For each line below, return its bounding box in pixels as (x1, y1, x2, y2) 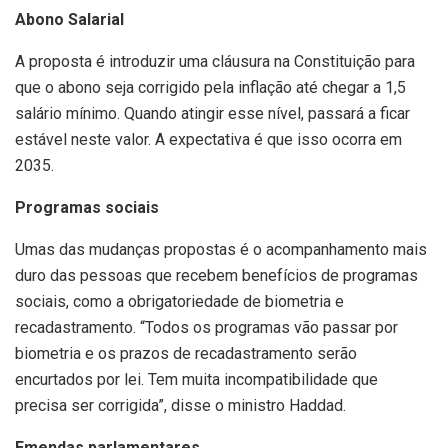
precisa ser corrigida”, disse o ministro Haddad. (15, 396, 346, 415)
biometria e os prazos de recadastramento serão (15, 344, 357, 363)
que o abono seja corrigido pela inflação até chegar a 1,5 (15, 78, 406, 97)
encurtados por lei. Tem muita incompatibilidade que (15, 370, 378, 389)
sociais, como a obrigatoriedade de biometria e (15, 292, 344, 311)
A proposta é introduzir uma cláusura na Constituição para (15, 52, 415, 71)
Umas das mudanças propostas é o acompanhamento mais (15, 240, 427, 259)
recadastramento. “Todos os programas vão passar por (15, 318, 398, 337)
